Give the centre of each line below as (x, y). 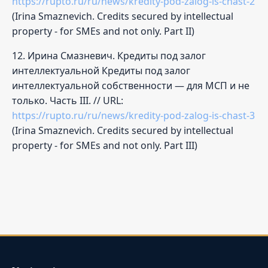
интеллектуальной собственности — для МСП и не (131, 85)
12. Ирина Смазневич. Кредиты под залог (109, 55)
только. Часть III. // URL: (68, 100)
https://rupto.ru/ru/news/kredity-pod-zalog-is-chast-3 (133, 115)
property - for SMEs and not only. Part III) (105, 145)
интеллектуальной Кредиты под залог (101, 70)
